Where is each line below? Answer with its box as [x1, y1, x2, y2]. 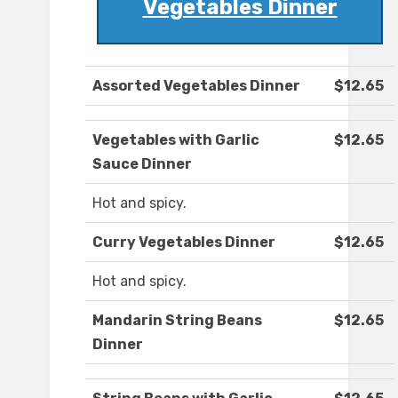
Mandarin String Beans [92, 312, 262, 330]
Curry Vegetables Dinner [92, 234, 275, 251]
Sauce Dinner [92, 155, 192, 173]
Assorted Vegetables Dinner [92, 77, 300, 95]
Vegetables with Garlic [92, 131, 259, 149]
